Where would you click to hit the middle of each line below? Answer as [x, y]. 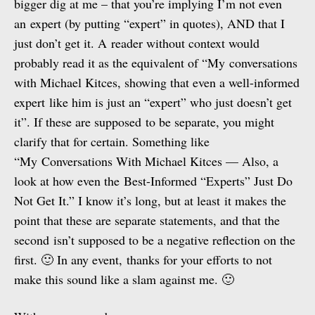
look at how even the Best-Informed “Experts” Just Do [153, 181]
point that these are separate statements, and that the [147, 220]
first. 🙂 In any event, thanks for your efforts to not [143, 259]
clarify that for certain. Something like [112, 141]
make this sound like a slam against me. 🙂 [124, 279]
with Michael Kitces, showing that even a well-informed [157, 82]
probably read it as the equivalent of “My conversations [156, 63]
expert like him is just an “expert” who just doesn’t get [153, 102]
